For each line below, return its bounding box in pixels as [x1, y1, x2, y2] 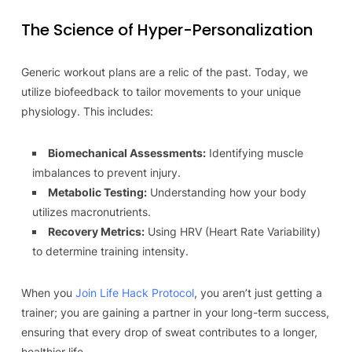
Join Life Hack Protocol [75, 286, 194, 299]
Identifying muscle [205, 146, 303, 159]
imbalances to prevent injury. [31, 166, 181, 179]
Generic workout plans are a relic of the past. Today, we [20, 65, 308, 79]
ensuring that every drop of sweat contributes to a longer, [20, 325, 317, 339]
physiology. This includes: [20, 104, 153, 118]
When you [20, 286, 75, 299]
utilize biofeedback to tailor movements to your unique [20, 85, 301, 98]
